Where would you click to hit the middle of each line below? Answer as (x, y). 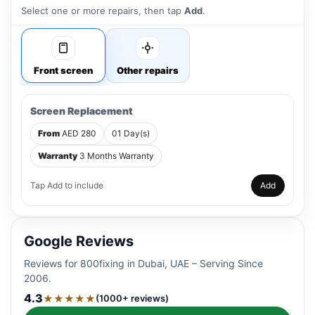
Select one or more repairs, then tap (103, 11)
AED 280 (78, 133)
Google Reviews (79, 241)
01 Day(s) (131, 133)
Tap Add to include (67, 185)
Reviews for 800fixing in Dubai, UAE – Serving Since (143, 263)
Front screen (63, 70)
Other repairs (148, 70)
